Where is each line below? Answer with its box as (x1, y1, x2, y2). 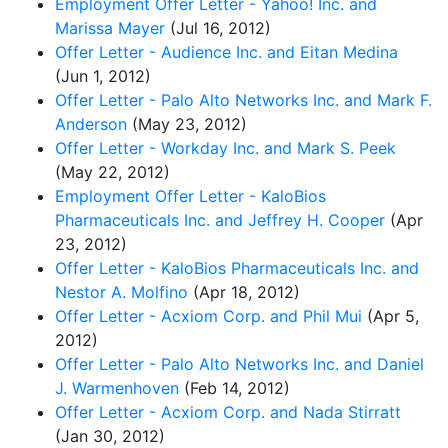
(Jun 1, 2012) (55, 65, 151, 86)
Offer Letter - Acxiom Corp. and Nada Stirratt (55, 401, 401, 422)
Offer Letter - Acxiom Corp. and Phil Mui (55, 305, 362, 326)
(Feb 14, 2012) (179, 377, 290, 398)
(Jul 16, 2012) (165, 17, 271, 38)
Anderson (55, 113, 127, 134)
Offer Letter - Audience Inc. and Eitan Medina (55, 41, 398, 62)
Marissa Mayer (55, 17, 165, 38)
